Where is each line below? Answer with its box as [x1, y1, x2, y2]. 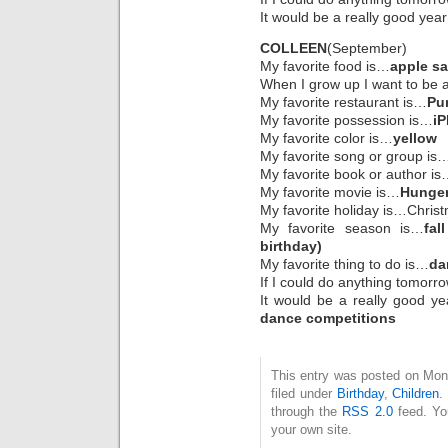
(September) [327, 39, 407, 56]
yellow [393, 129, 437, 146]
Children [392, 385, 440, 401]
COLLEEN [260, 39, 327, 56]
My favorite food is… [260, 57, 390, 74]
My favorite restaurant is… [260, 93, 427, 110]
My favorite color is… [260, 129, 393, 146]
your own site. [271, 421, 352, 437]
